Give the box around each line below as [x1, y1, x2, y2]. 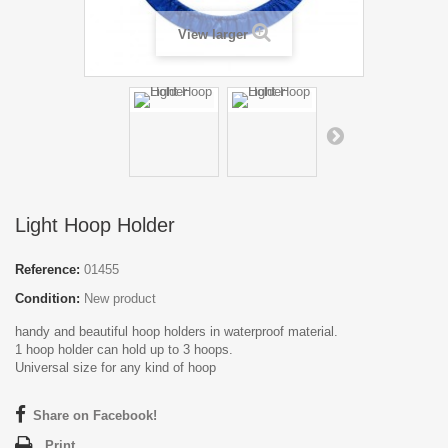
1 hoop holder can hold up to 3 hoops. [15, 341, 233, 357]
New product [84, 290, 156, 306]
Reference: [15, 261, 80, 277]
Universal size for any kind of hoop [15, 359, 216, 375]
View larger [177, 26, 248, 42]
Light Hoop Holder [15, 213, 175, 236]
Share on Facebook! [33, 407, 157, 423]
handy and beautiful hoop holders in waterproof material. [15, 323, 338, 339]
